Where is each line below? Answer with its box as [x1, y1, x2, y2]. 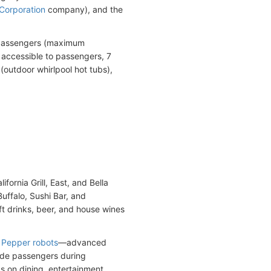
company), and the [45, 4, 123, 15]
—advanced [58, 237, 106, 247]
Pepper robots [1, 237, 58, 247]
